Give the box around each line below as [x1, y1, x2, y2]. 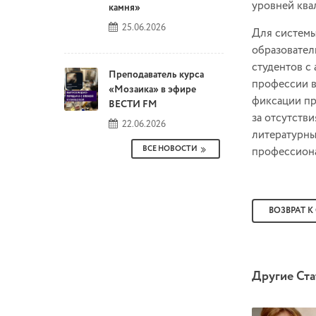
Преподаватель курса [109, 68, 204, 83]
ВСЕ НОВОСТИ [142, 143, 197, 155]
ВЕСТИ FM [109, 97, 157, 112]
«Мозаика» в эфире [109, 83, 196, 97]
